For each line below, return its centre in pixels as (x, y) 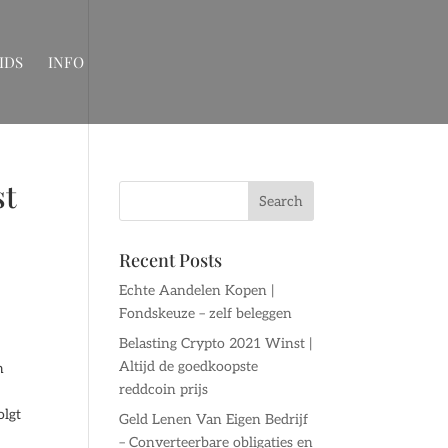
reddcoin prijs (164, 389)
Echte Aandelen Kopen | (197, 290)
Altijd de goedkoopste (189, 366)
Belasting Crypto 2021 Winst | (216, 343)
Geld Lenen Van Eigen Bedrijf (214, 419)
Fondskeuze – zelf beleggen (206, 313)
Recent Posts (171, 260)
